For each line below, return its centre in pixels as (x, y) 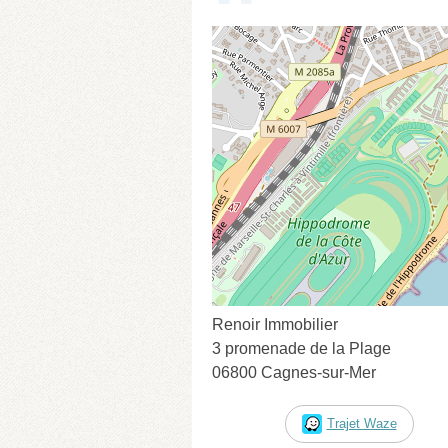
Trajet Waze (361, 423)
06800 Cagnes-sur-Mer (294, 372)
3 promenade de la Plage (301, 348)
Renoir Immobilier (275, 324)
